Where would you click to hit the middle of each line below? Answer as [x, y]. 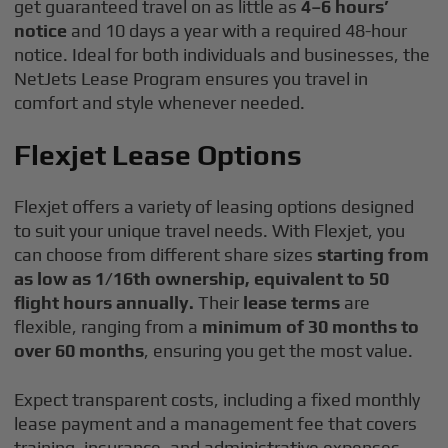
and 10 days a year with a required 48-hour [237, 30]
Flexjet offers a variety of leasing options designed [214, 206]
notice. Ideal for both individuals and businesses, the [222, 54]
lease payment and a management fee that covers [216, 423]
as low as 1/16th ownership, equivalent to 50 [202, 278]
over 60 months [79, 350]
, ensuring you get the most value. [279, 350]
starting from [373, 254]
